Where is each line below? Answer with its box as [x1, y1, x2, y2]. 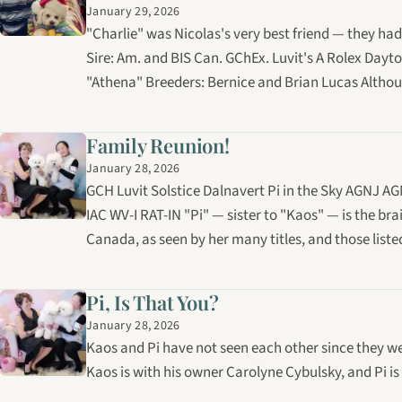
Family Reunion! [86, 131, 230, 159]
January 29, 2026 [86, 2, 180, 21]
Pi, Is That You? [86, 288, 219, 316]
